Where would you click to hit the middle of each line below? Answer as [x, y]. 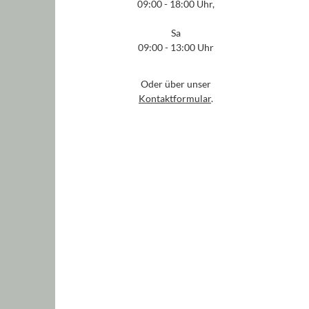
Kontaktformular [175, 98]
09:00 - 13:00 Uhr [176, 47]
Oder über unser [176, 84]
